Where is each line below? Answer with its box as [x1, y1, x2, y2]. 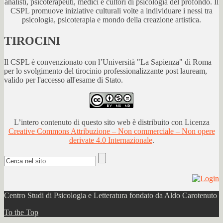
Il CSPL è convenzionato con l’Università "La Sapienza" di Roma [4, 58, 212, 67]
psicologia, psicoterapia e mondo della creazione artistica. [22, 15, 201, 24]
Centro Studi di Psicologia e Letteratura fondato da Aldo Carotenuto [4, 191, 217, 200]
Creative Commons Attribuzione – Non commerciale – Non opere [8, 127, 215, 136]
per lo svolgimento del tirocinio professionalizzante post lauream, [4, 67, 207, 76]
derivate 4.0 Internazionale [69, 136, 152, 145]
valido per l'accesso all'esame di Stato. [4, 76, 123, 85]
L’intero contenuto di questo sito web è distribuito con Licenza [13, 118, 210, 127]
